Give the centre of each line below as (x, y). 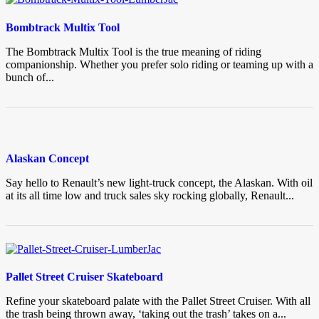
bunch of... (30, 77)
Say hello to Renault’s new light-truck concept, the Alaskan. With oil (159, 182)
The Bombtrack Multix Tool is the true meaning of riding (134, 51)
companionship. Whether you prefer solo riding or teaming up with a (159, 64)
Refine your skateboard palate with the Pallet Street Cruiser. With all (158, 301)
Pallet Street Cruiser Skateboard (84, 277)
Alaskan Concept (47, 158)
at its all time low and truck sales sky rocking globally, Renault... (150, 195)
